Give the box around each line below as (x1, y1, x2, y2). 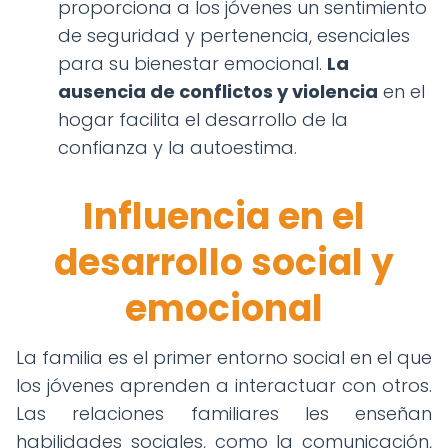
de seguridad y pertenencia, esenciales (58, 23, 410, 49)
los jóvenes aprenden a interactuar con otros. (16, 373, 432, 399)
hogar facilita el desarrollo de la (58, 107, 348, 133)
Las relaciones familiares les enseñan (16, 401, 432, 427)
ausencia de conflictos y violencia (58, 79, 378, 105)
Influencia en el (83, 191, 365, 243)
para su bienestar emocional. (58, 51, 327, 77)
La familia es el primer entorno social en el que (16, 345, 432, 371)
